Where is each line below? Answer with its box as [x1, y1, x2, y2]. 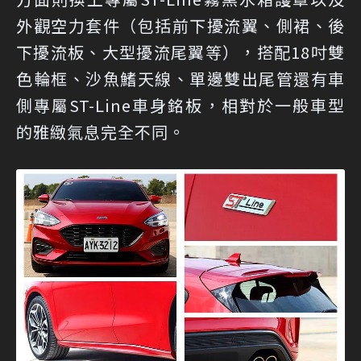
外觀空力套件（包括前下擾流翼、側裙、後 [16, 14, 345, 38]
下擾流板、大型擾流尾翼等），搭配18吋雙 [16, 40, 345, 64]
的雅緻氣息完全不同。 [16, 120, 185, 144]
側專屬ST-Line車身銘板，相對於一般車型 [16, 93, 345, 118]
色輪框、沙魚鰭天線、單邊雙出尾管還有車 [16, 67, 345, 91]
